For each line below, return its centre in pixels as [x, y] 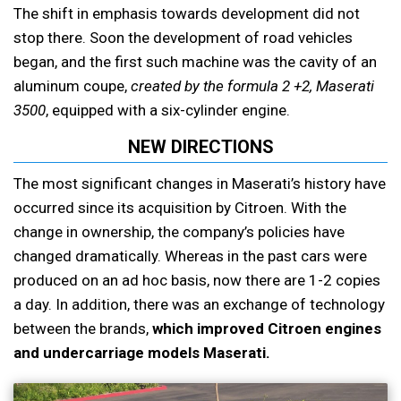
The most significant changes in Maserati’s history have [200, 184]
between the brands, [83, 329]
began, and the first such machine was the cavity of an [195, 62]
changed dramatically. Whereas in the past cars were [190, 256]
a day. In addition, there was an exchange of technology [199, 305]
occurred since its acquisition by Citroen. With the [180, 208]
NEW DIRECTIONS [200, 147]
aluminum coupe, [72, 86]
